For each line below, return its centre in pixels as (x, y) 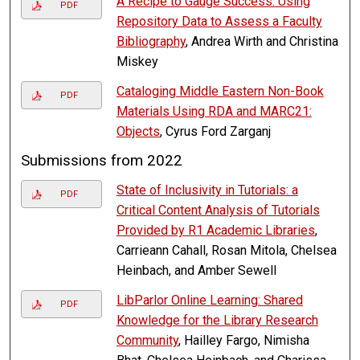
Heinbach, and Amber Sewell (196, 271)
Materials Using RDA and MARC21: (214, 112)
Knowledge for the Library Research (217, 321)
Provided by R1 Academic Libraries (215, 231)
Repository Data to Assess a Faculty (219, 22)
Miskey (137, 62)
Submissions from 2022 (102, 161)
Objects (138, 132)
